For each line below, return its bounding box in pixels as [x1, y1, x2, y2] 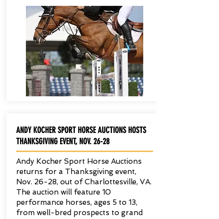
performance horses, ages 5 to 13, [16, 198, 137, 207]
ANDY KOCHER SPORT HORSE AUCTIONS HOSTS [16, 125, 146, 135]
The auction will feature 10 [16, 188, 111, 197]
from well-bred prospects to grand [16, 208, 143, 217]
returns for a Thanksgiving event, [16, 167, 136, 176]
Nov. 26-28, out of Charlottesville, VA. [16, 177, 152, 186]
